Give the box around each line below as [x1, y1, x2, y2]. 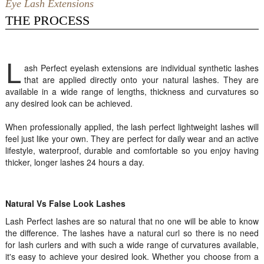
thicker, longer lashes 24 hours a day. [5, 156, 144, 168]
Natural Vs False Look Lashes [5, 197, 126, 209]
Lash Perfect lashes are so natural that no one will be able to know [5, 215, 259, 227]
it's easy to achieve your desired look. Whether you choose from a [5, 250, 259, 262]
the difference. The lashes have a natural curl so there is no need [5, 227, 259, 239]
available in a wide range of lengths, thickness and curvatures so [5, 85, 259, 97]
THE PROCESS [5, 13, 90, 28]
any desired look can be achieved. [5, 97, 133, 109]
